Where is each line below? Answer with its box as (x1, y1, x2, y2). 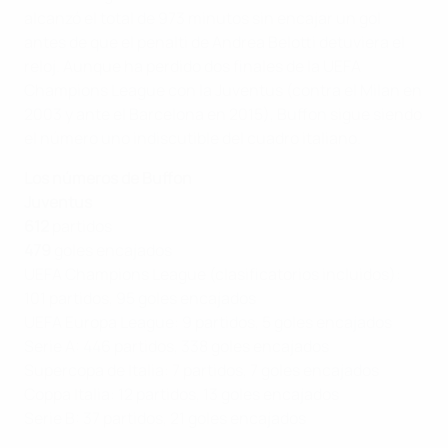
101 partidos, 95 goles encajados (24, 286, 256, 309)
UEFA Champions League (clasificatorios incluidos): (24, 262, 401, 285)
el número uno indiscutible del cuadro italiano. (24, 126, 361, 149)
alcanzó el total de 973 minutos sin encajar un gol (24, 6, 381, 29)
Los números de (24, 166, 142, 189)
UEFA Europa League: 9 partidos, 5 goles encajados (24, 310, 392, 333)
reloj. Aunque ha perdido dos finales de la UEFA (24, 54, 361, 77)
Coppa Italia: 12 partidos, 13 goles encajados (24, 382, 339, 405)
